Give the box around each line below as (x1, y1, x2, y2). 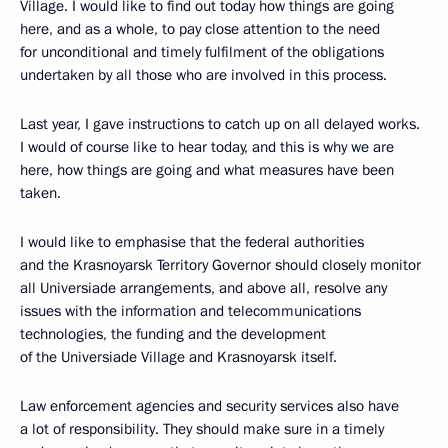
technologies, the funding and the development (20, 323, 326, 344)
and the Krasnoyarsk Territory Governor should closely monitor (20, 254, 421, 275)
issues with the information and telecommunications (20, 300, 361, 321)
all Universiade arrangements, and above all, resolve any (20, 277, 387, 298)
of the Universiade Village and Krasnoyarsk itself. (20, 346, 337, 367)
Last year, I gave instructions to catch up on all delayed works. (20, 113, 420, 134)
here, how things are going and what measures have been (20, 159, 394, 180)
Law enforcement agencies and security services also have (20, 395, 399, 416)
